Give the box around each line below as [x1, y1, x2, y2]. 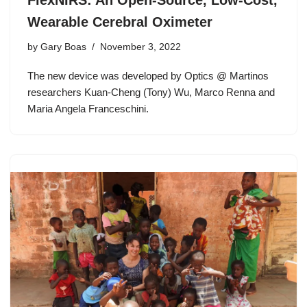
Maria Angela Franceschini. [27, 103, 149, 115]
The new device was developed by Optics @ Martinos [27, 70, 269, 82]
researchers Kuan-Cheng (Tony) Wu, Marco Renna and [27, 86, 275, 99]
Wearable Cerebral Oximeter [27, 14, 212, 30]
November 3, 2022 [100, 42, 181, 53]
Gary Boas [40, 42, 86, 53]
